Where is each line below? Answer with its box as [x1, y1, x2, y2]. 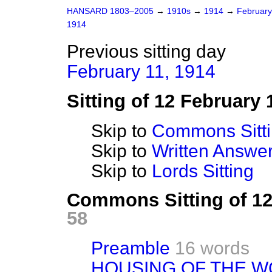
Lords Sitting [152, 161, 254, 181]
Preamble [91, 237, 170, 258]
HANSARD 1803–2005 [67, 7, 154, 16]
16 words [175, 237, 250, 258]
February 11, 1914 [67, 61, 216, 81]
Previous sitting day [67, 41, 226, 61]
